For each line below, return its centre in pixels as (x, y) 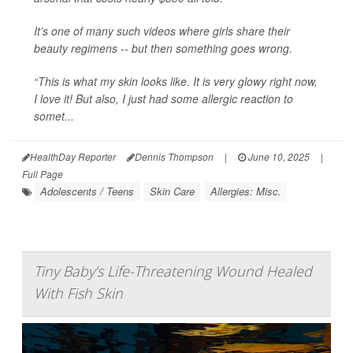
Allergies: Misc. (246, 191)
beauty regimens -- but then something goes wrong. (163, 48)
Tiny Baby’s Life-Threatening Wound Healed (173, 271)
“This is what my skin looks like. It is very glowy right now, (176, 81)
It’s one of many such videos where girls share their (162, 30)
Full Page (43, 173)
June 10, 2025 (278, 156)
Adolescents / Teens (87, 191)
